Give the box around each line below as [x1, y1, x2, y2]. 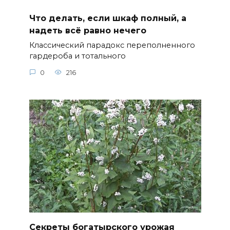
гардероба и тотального [29, 51, 126, 61]
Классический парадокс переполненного [29, 41, 195, 50]
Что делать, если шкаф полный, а [29, 13, 186, 23]
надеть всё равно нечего [29, 25, 146, 35]
